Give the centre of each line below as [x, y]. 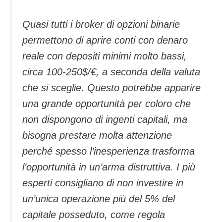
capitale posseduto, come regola [94, 215]
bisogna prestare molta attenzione [97, 136]
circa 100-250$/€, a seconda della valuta [111, 72]
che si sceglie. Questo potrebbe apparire [111, 88]
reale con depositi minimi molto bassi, [105, 56]
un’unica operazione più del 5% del [99, 199]
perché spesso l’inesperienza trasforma [109, 151]
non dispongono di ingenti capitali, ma [105, 120]
